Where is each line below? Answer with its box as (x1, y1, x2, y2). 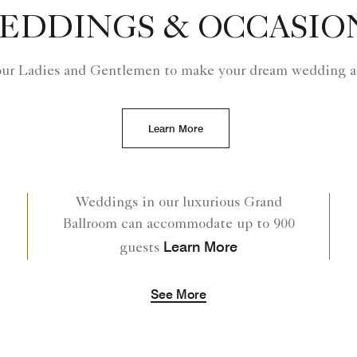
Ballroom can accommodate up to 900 (62, 218, 295, 233)
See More (151, 287, 206, 303)
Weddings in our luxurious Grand (75, 196, 282, 211)
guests (120, 241, 159, 257)
